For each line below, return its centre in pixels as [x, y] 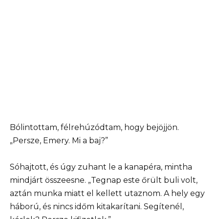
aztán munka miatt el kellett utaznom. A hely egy [107, 193]
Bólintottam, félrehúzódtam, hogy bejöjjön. [94, 127]
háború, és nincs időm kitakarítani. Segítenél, [97, 206]
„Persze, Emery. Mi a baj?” [59, 140]
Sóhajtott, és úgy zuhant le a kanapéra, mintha [101, 167]
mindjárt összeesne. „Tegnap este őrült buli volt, [104, 180]
